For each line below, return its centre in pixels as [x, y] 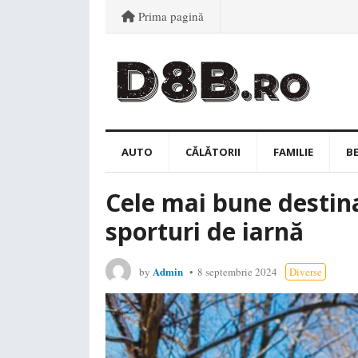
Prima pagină [169, 16]
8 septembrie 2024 [237, 272]
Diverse [306, 272]
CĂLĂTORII [213, 152]
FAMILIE [293, 152]
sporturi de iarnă [205, 231]
